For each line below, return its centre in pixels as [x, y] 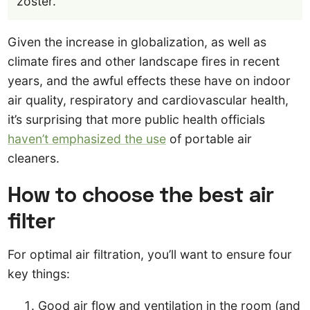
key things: [39, 274]
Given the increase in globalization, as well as [137, 42]
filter [32, 220]
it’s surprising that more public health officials [137, 119]
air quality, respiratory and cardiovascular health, [148, 100]
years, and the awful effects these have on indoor [149, 81]
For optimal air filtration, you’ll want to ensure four [150, 255]
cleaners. [34, 158]
